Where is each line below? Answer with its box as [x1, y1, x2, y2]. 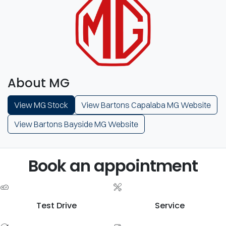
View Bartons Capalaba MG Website [81, 100, 211, 110]
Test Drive [36, 200, 77, 212]
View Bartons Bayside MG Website [14, 119, 138, 130]
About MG [8, 75, 70, 92]
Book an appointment [28, 154, 198, 178]
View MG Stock [14, 100, 68, 110]
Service [154, 200, 185, 212]
